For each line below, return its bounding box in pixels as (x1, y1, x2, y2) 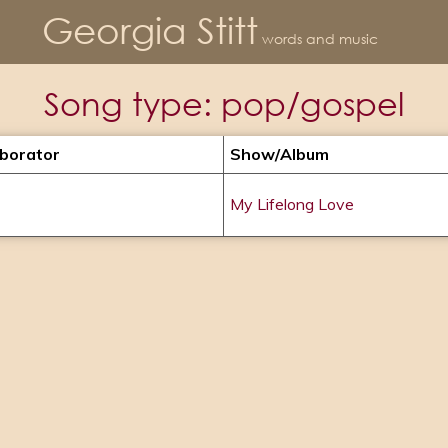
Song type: (44, 84, 221, 123)
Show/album (230, 144, 329, 164)
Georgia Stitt (42, 7, 258, 52)
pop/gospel (221, 84, 404, 123)
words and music (262, 29, 378, 47)
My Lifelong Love (230, 194, 354, 214)
